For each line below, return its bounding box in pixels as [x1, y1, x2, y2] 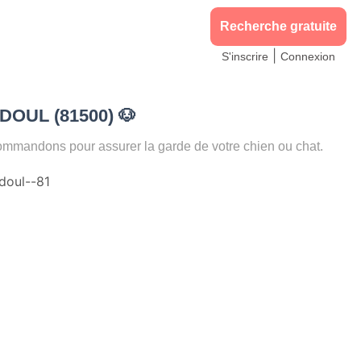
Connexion [280, 50, 335, 63]
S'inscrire [222, 50, 268, 63]
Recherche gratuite [220, 19, 337, 33]
